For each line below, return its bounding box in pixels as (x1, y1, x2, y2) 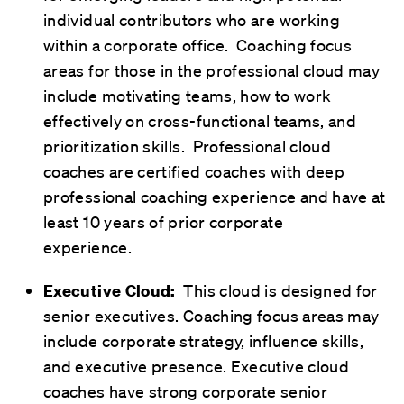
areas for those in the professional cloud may (43, 60, 381, 80)
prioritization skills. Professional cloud (43, 135, 332, 156)
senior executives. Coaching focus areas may (43, 305, 380, 326)
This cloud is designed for (175, 280, 378, 300)
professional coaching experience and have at (43, 186, 386, 207)
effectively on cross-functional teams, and (43, 110, 357, 131)
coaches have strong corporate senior (43, 381, 327, 401)
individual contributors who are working (43, 9, 341, 30)
